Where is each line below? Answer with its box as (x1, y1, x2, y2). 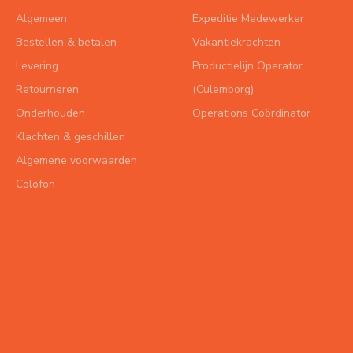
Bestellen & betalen (16, 35, 117, 50)
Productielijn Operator (192, 58, 303, 73)
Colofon (16, 176, 55, 191)
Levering (16, 58, 58, 73)
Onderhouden (16, 106, 85, 121)
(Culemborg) (192, 82, 254, 97)
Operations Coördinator (192, 106, 310, 121)
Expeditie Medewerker (192, 11, 304, 26)
